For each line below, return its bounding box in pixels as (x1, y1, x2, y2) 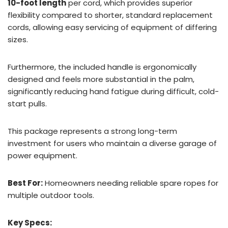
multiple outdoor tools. (8, 189, 94, 201)
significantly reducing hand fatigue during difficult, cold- (8, 85, 219, 97)
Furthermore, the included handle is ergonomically (8, 61, 196, 72)
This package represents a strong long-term (8, 125, 177, 136)
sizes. (8, 34, 28, 45)
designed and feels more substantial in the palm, (8, 73, 194, 84)
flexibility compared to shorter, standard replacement (8, 9, 213, 20)
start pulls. (8, 98, 47, 109)
